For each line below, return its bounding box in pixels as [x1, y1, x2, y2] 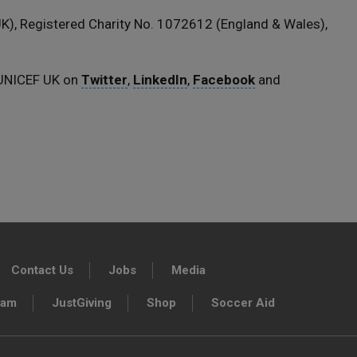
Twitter [81, 72, 127, 88]
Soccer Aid [211, 296, 275, 310]
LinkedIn [133, 72, 187, 88]
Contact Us [11, 263, 73, 277]
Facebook [193, 72, 255, 88]
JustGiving [52, 296, 112, 310]
